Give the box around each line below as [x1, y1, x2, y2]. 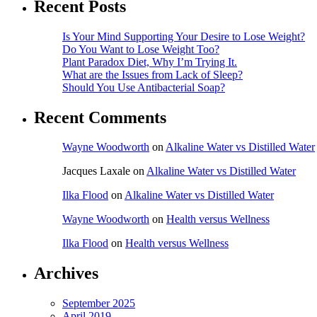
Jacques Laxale [62, 165, 130, 178]
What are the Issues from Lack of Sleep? [62, 68, 243, 81]
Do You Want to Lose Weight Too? [62, 42, 219, 55]
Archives [34, 264, 98, 283]
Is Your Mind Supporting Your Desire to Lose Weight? [62, 30, 305, 42]
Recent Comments [34, 108, 166, 127]
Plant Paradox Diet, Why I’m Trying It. [62, 55, 237, 68]
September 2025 [62, 297, 135, 310]
